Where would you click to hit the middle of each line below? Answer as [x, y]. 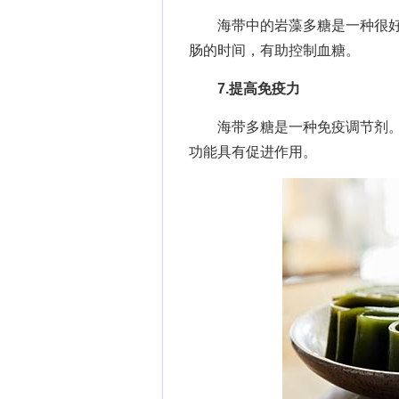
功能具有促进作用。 [253, 152]
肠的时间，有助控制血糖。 [274, 50]
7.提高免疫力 [259, 89]
